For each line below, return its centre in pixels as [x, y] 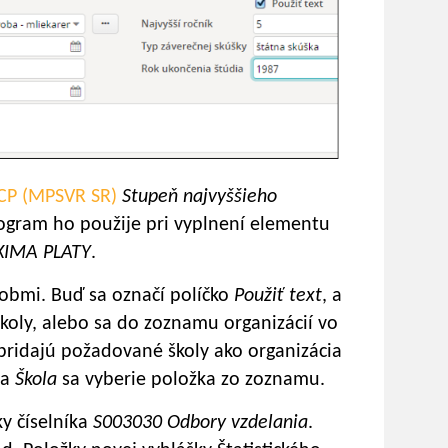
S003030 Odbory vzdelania [200, 423]
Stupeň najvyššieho [199, 197]
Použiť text [278, 296]
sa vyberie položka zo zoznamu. [193, 380]
